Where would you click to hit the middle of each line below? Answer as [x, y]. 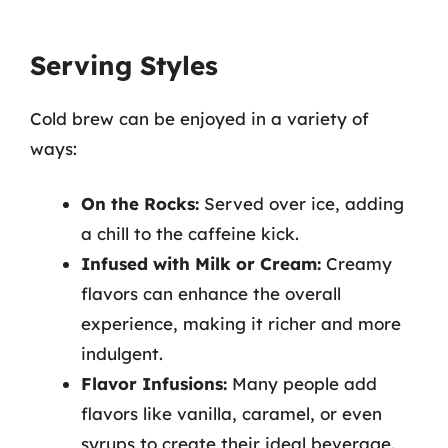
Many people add [302, 383]
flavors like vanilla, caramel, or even [231, 413]
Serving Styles [124, 65]
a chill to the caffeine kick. [190, 233]
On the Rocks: [140, 203]
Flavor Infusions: [154, 383]
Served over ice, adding [301, 203]
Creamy [356, 263]
